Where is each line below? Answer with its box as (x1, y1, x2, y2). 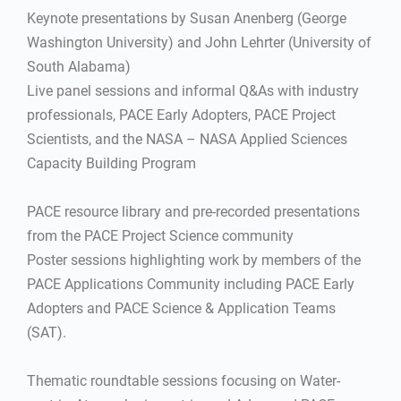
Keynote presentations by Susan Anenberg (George (27, 10, 346, 27)
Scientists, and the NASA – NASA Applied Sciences (27, 131, 347, 148)
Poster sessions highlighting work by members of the (27, 252, 361, 269)
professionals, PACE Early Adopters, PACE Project (27, 107, 336, 124)
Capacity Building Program (27, 155, 196, 172)
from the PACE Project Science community (27, 227, 294, 244)
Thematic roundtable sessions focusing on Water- (27, 372, 340, 389)
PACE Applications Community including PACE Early (27, 276, 354, 293)
